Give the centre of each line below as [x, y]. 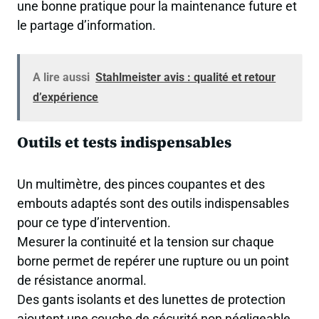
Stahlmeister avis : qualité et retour [186, 78]
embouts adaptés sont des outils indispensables [153, 203]
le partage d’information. [87, 25]
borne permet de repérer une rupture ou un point [153, 261]
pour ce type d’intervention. [94, 222]
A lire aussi [62, 78]
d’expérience [66, 98]
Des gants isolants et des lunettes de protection [151, 299]
